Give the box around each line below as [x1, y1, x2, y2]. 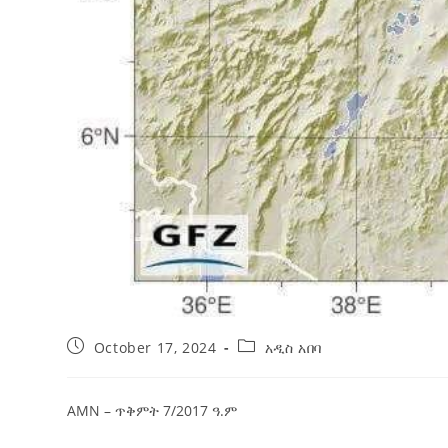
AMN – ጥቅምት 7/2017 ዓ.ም [67, 401, 238, 421]
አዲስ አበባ [264, 338, 322, 358]
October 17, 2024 [93, 338, 217, 358]
